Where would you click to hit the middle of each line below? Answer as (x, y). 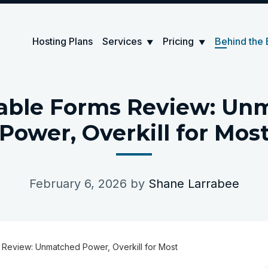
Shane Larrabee (194, 184)
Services (124, 41)
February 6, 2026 (78, 184)
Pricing (180, 41)
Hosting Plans (63, 41)
